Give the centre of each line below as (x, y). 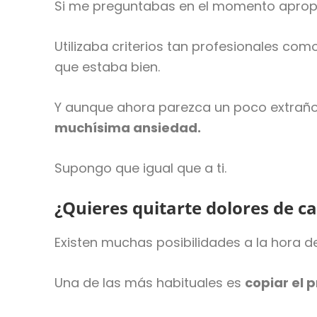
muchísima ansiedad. (128, 127)
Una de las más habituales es (150, 282)
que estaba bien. (108, 67)
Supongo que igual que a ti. (141, 168)
